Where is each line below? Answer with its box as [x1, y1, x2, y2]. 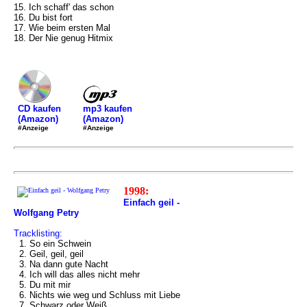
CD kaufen [18, 103, 61, 114]
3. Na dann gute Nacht [14, 259, 108, 269]
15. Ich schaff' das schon [14, 2, 114, 12]
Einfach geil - [123, 197, 180, 208]
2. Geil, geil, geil [14, 249, 84, 259]
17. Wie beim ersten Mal [14, 23, 110, 33]
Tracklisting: [14, 228, 62, 238]
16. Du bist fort [14, 12, 73, 23]
